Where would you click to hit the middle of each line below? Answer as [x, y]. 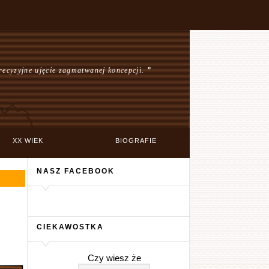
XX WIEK [28, 141]
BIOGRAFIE [136, 141]
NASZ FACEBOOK [75, 171]
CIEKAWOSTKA [70, 227]
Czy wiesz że [114, 258]
